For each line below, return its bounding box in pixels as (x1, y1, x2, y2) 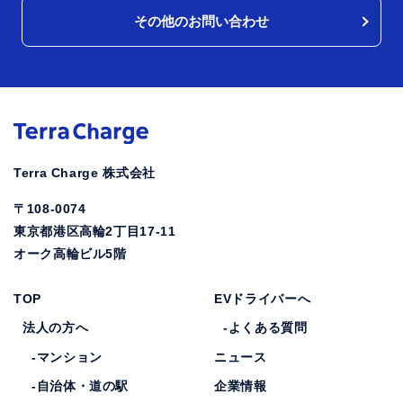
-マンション (31, 349, 103, 364)
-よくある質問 (223, 320, 308, 336)
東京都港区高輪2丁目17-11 (13, 223, 176, 238)
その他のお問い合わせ (134, 13, 269, 30)
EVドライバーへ (214, 291, 311, 306)
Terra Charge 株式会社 (13, 165, 156, 180)
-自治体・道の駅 (31, 379, 130, 394)
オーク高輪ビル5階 (13, 246, 127, 261)
